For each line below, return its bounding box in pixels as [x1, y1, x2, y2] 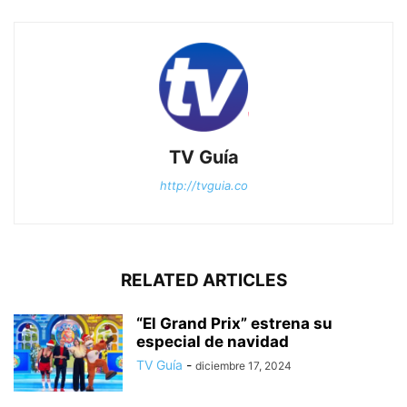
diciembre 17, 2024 [195, 359, 292, 373]
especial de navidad [136, 333, 289, 352]
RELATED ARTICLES [120, 270, 287, 292]
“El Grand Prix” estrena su [136, 314, 333, 333]
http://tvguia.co [159, 178, 248, 194]
